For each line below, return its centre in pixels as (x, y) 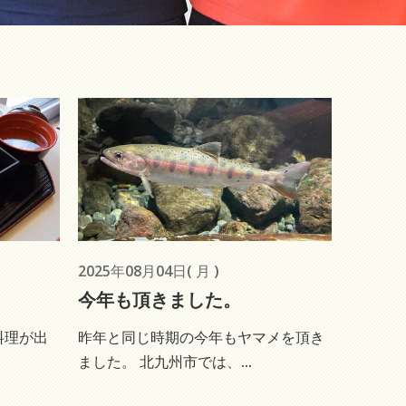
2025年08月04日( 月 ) (149, 271)
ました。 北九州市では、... (165, 361)
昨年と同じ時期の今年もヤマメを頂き (201, 337)
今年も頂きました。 (159, 299)
